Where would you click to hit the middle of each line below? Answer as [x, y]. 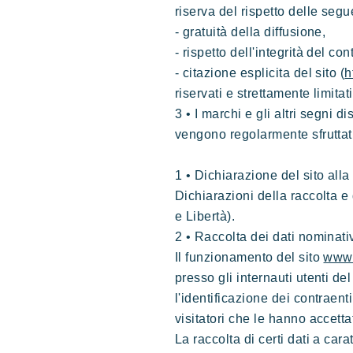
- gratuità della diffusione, [251, 32]
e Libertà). [205, 216]
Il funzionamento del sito [249, 257]
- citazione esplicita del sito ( [260, 73]
